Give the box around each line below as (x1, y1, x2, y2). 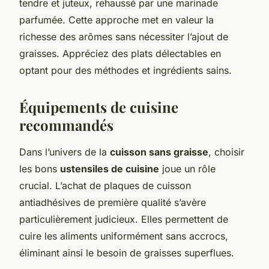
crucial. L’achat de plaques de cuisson (19, 179, 191, 192)
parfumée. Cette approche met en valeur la (19, 13, 214, 26)
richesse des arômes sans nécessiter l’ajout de (19, 30, 228, 43)
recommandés (19, 115, 113, 134)
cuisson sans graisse (110, 145, 208, 158)
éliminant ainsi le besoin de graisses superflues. (19, 246, 234, 259)
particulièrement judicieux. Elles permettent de (19, 213, 228, 225)
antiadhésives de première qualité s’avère (19, 196, 206, 208)
